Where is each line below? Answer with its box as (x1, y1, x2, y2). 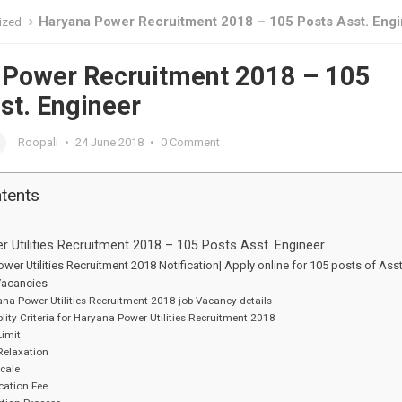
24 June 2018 (75, 135, 144, 149)
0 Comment (161, 135, 220, 149)
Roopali (18, 135, 58, 149)
